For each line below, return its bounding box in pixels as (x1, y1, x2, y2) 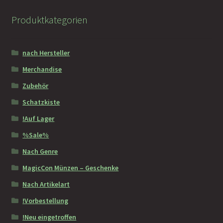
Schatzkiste (22, 97, 60, 107)
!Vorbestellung (22, 196, 69, 205)
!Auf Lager (22, 113, 55, 123)
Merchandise (22, 64, 62, 74)
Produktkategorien (11, 13, 88, 26)
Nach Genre (22, 146, 58, 156)
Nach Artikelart (22, 179, 70, 189)
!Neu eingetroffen (22, 212, 77, 222)
